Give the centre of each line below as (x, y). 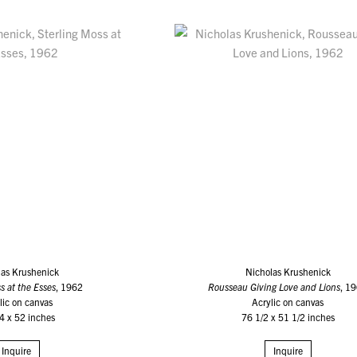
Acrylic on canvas (288, 302)
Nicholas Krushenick (288, 272)
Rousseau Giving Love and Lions (275, 287)
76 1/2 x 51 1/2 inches (288, 317)
